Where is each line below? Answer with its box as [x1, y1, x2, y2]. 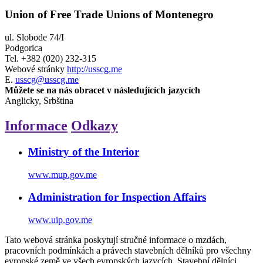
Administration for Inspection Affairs [28, 191, 206, 204]
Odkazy [71, 117, 118, 133]
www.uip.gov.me [28, 215, 92, 225]
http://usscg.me [67, 64, 122, 75]
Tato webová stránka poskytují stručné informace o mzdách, [5, 235, 227, 245]
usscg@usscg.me [15, 75, 79, 85]
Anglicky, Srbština [5, 96, 73, 106]
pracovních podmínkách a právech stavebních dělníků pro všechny [5, 245, 251, 256]
